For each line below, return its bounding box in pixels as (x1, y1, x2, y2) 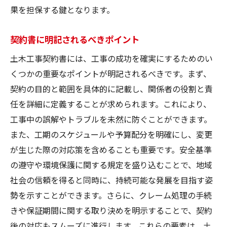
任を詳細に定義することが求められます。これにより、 (10, 97, 211, 110)
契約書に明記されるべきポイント (10, 32, 139, 46)
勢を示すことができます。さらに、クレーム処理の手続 (10, 188, 212, 201)
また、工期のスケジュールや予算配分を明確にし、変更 (10, 128, 212, 140)
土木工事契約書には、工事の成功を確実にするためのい (10, 52, 213, 64)
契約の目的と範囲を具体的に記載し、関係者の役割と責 (10, 82, 213, 95)
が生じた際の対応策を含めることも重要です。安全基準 (10, 143, 212, 156)
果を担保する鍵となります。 (10, 3, 115, 16)
